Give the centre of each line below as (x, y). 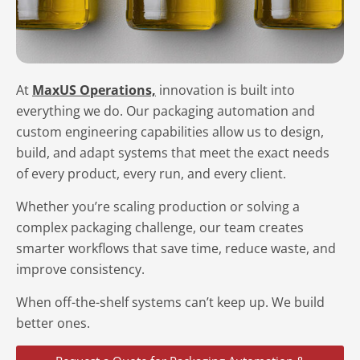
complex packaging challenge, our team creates (160, 227)
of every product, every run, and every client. (151, 174)
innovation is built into (225, 90)
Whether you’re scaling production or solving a (158, 207)
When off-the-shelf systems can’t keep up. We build (170, 302)
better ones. (53, 323)
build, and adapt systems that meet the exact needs (173, 153)
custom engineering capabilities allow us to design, (170, 132)
